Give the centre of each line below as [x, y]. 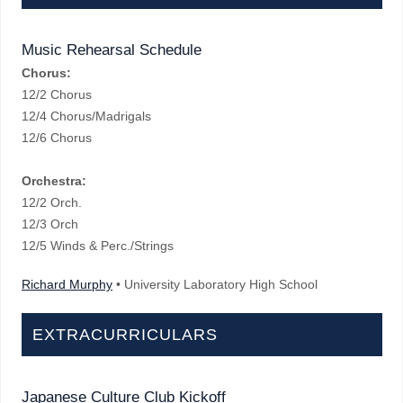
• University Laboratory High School [215, 284]
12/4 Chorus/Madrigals [88, 116]
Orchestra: [54, 181]
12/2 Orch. [54, 202]
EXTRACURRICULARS [125, 335]
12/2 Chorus [58, 94]
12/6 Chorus [57, 138]
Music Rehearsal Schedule [112, 50]
